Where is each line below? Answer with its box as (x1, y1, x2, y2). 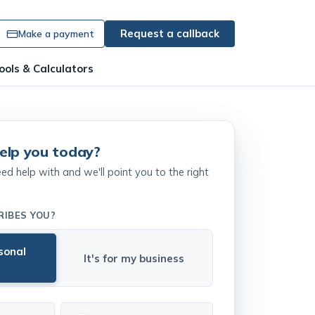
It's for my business (84, 271, 185, 285)
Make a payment (18, 22, 94, 34)
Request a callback (120, 21, 219, 34)
